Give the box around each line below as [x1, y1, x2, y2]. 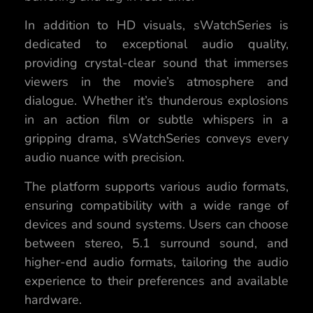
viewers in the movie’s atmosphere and [24, 73, 289, 91]
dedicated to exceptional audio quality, [24, 36, 289, 53]
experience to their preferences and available [24, 272, 289, 289]
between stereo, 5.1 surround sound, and [24, 234, 289, 252]
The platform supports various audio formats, [24, 177, 289, 195]
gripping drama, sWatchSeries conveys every [24, 130, 289, 147]
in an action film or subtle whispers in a [24, 111, 289, 129]
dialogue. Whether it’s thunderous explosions [24, 92, 289, 110]
